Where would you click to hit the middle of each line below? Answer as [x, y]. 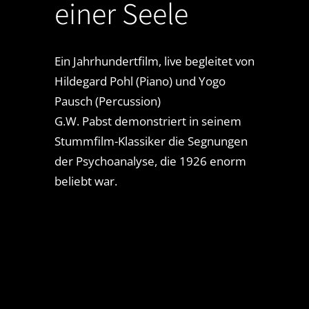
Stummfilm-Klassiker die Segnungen [151, 141]
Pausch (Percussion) [107, 101]
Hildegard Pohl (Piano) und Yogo [140, 81]
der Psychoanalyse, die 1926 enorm [150, 161]
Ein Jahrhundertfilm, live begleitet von [154, 61]
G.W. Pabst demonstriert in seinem [148, 121]
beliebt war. [86, 181]
